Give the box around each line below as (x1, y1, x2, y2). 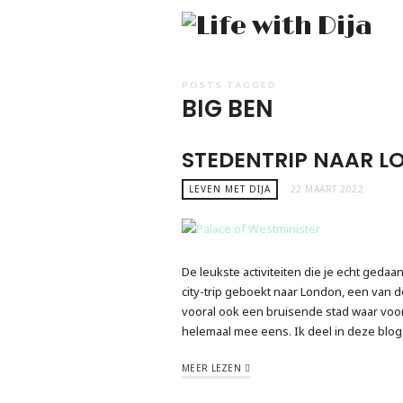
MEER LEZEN (182, 361, 241, 374)
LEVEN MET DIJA (189, 182, 271, 195)
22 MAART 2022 (290, 182, 363, 195)
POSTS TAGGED (182, 78, 277, 90)
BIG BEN (182, 92, 273, 125)
